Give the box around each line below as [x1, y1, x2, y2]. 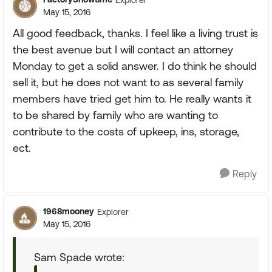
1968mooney [43, 206, 94, 216]
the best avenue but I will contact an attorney [13, 43, 233, 56]
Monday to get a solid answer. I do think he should [13, 59, 257, 72]
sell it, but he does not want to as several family [13, 76, 243, 89]
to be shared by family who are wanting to [13, 109, 218, 121]
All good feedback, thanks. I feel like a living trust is [13, 27, 258, 39]
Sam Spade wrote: [34, 251, 124, 263]
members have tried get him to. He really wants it [13, 92, 251, 105]
